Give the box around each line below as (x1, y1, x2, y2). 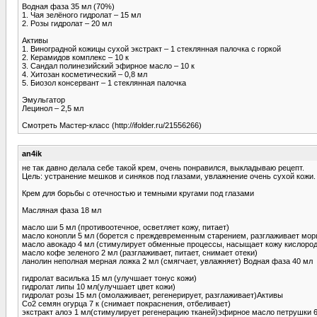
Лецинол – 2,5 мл (22, 103, 83, 113)
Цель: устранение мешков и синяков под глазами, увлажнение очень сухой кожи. (22, 171, 316, 180)
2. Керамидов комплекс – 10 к (22, 52, 129, 62)
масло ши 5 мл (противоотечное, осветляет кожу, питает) (22, 222, 229, 231)
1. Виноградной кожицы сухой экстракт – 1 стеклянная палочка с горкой (22, 44, 281, 53)
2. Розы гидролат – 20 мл (22, 18, 112, 28)
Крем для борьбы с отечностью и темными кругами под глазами (22, 188, 254, 197)
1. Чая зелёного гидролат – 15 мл (22, 10, 141, 19)
